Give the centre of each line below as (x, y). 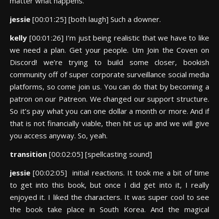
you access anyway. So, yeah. (59, 135)
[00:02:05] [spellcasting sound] (100, 154)
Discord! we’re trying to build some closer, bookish (109, 62)
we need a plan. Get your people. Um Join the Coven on (109, 50)
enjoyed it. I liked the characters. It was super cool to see (109, 197)
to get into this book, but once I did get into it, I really (109, 185)
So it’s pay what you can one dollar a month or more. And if (109, 111)
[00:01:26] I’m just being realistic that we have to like (119, 38)
